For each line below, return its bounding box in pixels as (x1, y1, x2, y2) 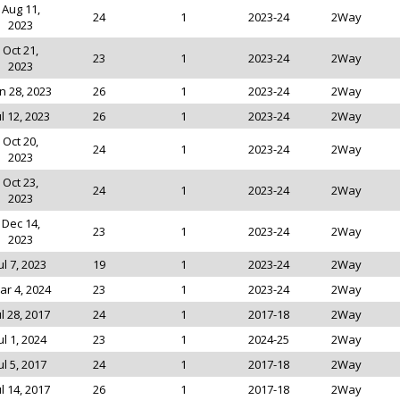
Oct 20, (3, 133, 38, 149)
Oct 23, (3, 174, 38, 190)
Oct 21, (3, 42, 38, 58)
